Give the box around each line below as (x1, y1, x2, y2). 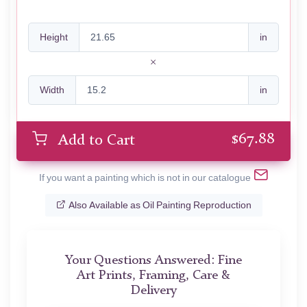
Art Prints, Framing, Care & (77, 269, 230, 283)
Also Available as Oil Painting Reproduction (68, 199, 251, 211)
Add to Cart (58, 134, 135, 149)
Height (40, 32, 68, 44)
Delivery (130, 284, 177, 298)
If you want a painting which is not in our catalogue (38, 171, 251, 184)
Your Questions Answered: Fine (65, 254, 242, 268)
